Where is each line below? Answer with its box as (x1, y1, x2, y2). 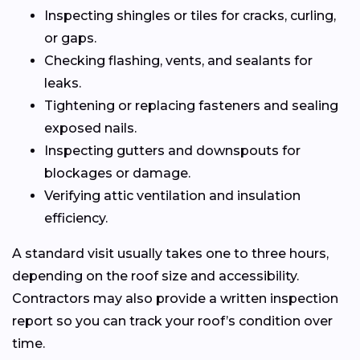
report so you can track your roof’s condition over (12, 313, 333, 329)
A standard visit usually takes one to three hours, (12, 245, 329, 261)
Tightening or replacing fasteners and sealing (44, 97, 338, 113)
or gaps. (44, 30, 96, 46)
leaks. (44, 75, 81, 91)
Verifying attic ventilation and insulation (44, 187, 301, 203)
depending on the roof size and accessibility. (12, 268, 299, 284)
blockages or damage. (44, 165, 190, 181)
